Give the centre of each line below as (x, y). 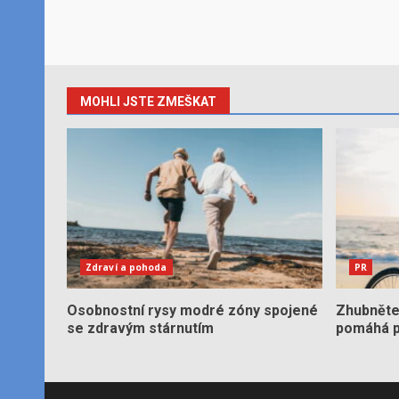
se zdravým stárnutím (140, 328)
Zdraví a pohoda (126, 267)
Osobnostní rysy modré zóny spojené (192, 310)
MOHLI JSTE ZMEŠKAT (148, 102)
